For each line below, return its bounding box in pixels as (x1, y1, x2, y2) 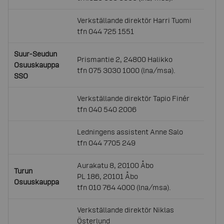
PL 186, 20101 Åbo (77, 172, 138, 180)
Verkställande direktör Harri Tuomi (77, 16, 192, 24)
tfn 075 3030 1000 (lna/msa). (77, 66, 176, 74)
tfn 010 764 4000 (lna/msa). (77, 183, 171, 191)
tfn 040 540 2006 (77, 105, 137, 113)
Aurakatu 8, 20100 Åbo (77, 161, 154, 169)
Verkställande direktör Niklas (77, 205, 174, 214)
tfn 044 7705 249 (77, 138, 136, 147)
